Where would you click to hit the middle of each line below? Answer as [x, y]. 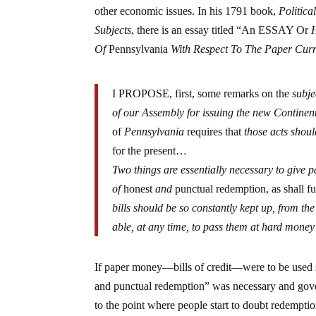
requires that [214, 132]
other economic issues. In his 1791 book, [187, 11]
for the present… [150, 151]
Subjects [113, 30]
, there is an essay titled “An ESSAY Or [221, 30]
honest [138, 189]
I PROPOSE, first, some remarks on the [202, 94]
